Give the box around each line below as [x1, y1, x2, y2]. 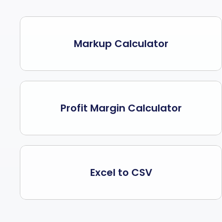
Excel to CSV [90, 166, 152, 179]
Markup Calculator [73, 37, 168, 51]
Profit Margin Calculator [60, 101, 182, 115]
